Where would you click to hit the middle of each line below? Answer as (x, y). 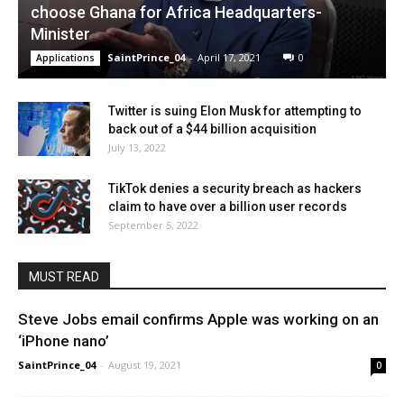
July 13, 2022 (137, 147)
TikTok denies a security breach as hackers (235, 188)
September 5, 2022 (153, 225)
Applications (65, 57)
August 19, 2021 (145, 364)
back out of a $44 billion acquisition (212, 129)
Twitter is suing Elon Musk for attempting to (235, 110)
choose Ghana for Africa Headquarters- (176, 12)
